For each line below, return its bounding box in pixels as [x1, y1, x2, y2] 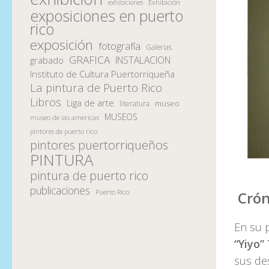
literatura [119, 98, 150, 109]
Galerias [146, 41, 172, 52]
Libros [30, 94, 61, 109]
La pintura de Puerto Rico [30, 79, 162, 95]
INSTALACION [115, 53, 171, 67]
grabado [30, 53, 64, 66]
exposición [30, 35, 93, 54]
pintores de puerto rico [30, 126, 97, 136]
